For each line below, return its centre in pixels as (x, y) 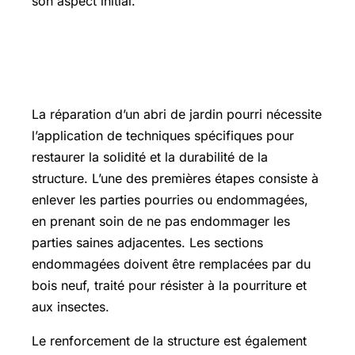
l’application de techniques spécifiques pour (163, 136)
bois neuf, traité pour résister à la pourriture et (169, 285)
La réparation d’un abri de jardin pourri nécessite (177, 114)
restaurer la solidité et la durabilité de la (150, 157)
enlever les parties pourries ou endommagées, (170, 200)
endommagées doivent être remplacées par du (171, 264)
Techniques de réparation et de (149, 53)
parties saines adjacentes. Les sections (147, 242)
